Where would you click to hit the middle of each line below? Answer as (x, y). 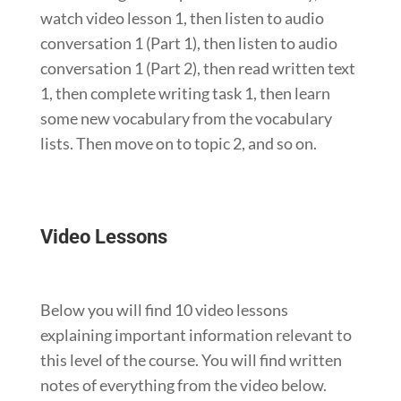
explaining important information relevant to (196, 334)
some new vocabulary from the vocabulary (186, 118)
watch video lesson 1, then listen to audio (182, 17)
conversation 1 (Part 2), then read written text (197, 68)
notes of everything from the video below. (183, 384)
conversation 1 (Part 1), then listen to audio (188, 43)
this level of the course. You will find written (191, 359)
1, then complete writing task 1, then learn (185, 93)
